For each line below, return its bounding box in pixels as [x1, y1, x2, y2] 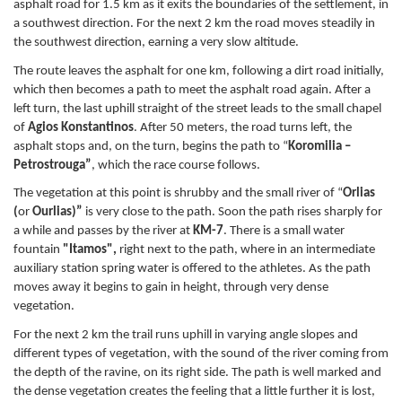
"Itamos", [63, 243, 117, 258]
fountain [13, 243, 63, 258]
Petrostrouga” [13, 158, 92, 172]
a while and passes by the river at [13, 224, 193, 239]
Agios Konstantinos [28, 120, 134, 135]
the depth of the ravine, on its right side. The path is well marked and [13, 365, 381, 380]
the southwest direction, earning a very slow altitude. [13, 36, 301, 50]
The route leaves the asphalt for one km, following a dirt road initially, [13, 64, 384, 78]
